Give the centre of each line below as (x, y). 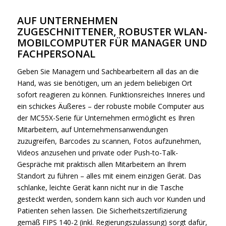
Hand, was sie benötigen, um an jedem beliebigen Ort (104, 83)
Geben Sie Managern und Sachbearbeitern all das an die (108, 71)
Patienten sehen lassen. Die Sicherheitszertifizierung (102, 210)
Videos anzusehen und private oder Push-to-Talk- (97, 152)
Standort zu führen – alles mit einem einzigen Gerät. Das (109, 176)
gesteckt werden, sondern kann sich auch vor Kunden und (111, 199)
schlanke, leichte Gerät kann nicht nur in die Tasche (100, 187)
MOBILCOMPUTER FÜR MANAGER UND (112, 42)
